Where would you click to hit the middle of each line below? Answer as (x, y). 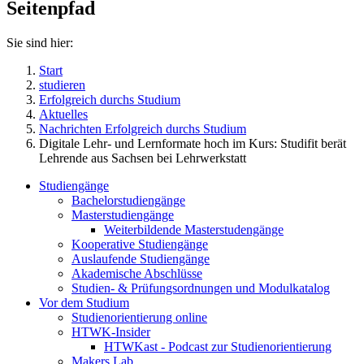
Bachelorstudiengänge (128, 200)
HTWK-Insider (111, 331)
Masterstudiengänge (123, 214)
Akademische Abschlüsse (137, 273)
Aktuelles (63, 114)
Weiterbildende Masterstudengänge (194, 229)
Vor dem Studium (84, 302)
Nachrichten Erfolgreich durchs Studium (143, 128)
